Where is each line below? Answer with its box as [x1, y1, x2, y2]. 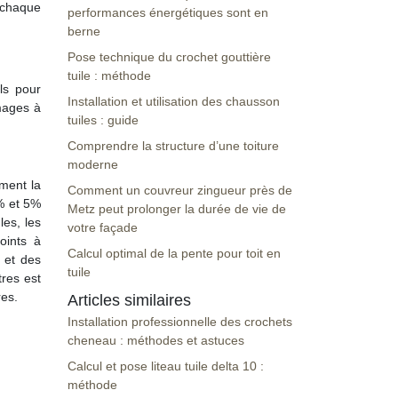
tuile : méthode [68, 68, 151, 83]
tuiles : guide [68, 113, 139, 127]
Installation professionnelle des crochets [68, 314, 292, 329]
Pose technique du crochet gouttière [68, 50, 271, 64]
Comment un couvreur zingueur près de [68, 183, 292, 197]
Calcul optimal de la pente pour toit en [68, 246, 281, 260]
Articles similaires [68, 291, 191, 309]
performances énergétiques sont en [68, 5, 268, 20]
